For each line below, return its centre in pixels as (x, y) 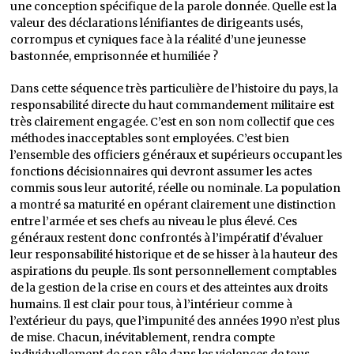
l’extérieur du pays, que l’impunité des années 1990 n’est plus (175, 321)
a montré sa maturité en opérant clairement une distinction (173, 205)
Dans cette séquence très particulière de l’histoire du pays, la (175, 88)
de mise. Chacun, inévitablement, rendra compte (143, 337)
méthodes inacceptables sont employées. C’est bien (150, 138)
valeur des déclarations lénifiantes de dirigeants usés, (157, 23)
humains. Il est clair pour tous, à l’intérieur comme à (152, 304)
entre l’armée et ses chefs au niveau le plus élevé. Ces (154, 221)
